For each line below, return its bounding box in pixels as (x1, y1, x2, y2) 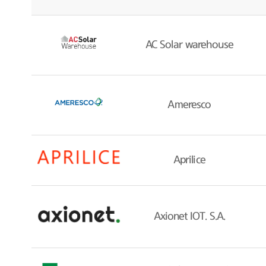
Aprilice (173, 155, 205, 166)
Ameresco (167, 100, 211, 110)
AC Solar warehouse (145, 40, 233, 50)
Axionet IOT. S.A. (153, 211, 226, 223)
